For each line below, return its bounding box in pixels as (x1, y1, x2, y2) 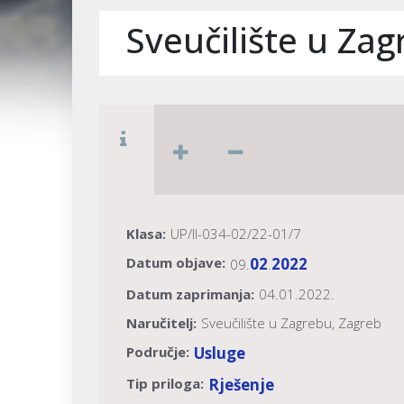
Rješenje (208, 374, 274, 396)
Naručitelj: (126, 314, 197, 333)
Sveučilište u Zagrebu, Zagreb (201, 314, 381, 333)
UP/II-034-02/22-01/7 (170, 225, 301, 243)
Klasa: (126, 225, 166, 243)
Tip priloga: (126, 374, 204, 393)
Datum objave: (126, 253, 225, 272)
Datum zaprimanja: (126, 285, 254, 304)
